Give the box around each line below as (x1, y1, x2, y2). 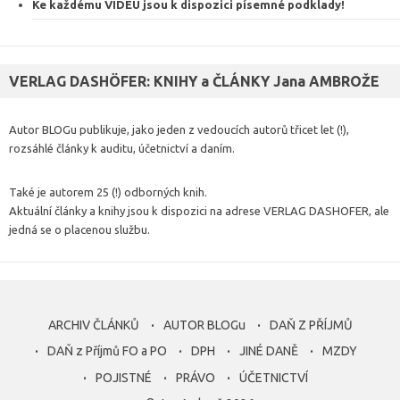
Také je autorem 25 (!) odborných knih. (9, 185, 207, 198)
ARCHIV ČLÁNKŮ (47, 317, 139, 332)
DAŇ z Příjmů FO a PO (46, 344, 167, 359)
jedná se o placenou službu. (9, 222, 150, 236)
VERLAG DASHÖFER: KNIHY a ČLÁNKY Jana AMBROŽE (9, 72, 379, 89)
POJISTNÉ (96, 370, 152, 385)
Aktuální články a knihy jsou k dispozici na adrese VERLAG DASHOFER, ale (9, 204, 389, 217)
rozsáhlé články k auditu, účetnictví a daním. (9, 141, 235, 154)
